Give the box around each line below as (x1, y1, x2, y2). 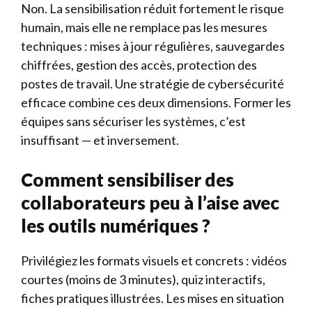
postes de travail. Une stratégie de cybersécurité (21, 76, 284, 91)
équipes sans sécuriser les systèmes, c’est (21, 114, 246, 129)
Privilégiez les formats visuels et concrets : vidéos (21, 253, 287, 268)
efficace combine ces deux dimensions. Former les (21, 95, 291, 110)
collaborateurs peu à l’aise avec (21, 192, 279, 214)
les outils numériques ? (21, 214, 210, 237)
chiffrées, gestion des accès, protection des (21, 57, 257, 72)
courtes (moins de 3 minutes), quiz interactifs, (21, 272, 265, 287)
